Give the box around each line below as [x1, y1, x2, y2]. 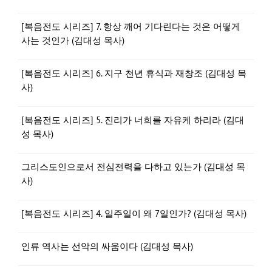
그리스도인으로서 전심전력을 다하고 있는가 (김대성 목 [21, 161, 245, 172]
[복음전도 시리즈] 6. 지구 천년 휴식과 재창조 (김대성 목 [21, 67, 246, 79]
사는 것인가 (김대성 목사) [21, 35, 124, 46]
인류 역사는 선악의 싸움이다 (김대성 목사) [21, 240, 193, 252]
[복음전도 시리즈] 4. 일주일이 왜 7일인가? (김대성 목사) [21, 208, 246, 219]
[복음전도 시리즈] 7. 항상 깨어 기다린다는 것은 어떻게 [21, 21, 240, 32]
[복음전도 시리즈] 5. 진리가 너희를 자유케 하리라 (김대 [21, 114, 244, 126]
